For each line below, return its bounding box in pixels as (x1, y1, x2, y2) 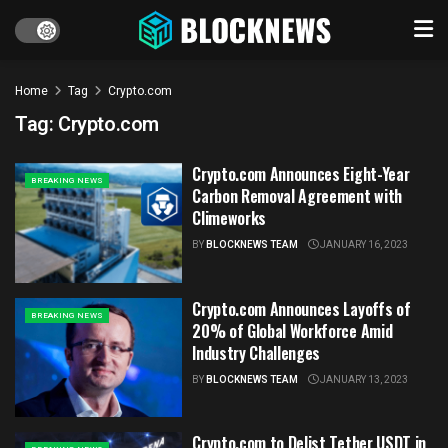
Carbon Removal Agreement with (192, 184, 402, 208)
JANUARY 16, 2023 (318, 238, 409, 252)
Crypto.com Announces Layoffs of (192, 296, 411, 321)
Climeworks (192, 206, 266, 230)
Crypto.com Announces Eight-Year (192, 162, 410, 186)
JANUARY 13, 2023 (318, 372, 409, 387)
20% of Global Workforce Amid (192, 318, 393, 343)
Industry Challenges (192, 340, 321, 365)
